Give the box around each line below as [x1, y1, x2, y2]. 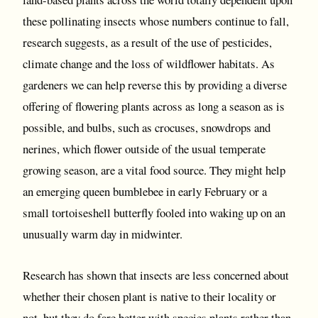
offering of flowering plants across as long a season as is [23, 98, 285, 114]
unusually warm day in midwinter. [23, 226, 182, 242]
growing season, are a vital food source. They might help [23, 162, 285, 178]
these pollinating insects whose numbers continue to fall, [23, 13, 289, 29]
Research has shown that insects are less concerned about [23, 267, 289, 283]
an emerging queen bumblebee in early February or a [23, 183, 267, 199]
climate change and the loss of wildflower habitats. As [23, 55, 275, 72]
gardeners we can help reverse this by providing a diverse [23, 77, 287, 93]
